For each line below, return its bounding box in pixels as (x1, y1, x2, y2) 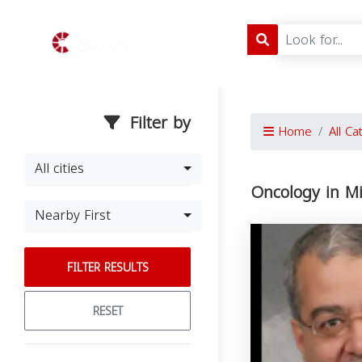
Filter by (124, 107, 191, 138)
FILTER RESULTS (66, 257, 149, 279)
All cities (35, 156, 84, 181)
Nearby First (35, 203, 111, 228)
